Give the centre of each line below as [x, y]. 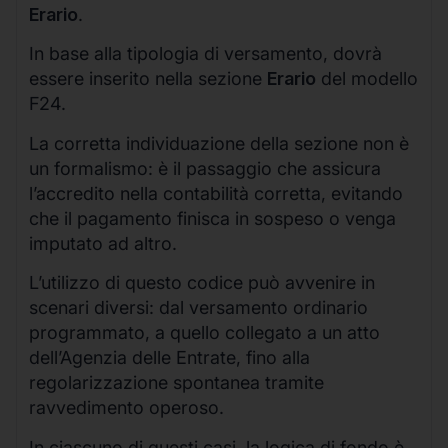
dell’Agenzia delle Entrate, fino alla [169, 358]
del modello [367, 79]
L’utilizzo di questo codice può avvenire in [202, 283]
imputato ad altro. [103, 243]
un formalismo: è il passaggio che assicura [205, 168]
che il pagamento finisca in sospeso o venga [212, 218]
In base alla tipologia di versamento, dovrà [205, 54]
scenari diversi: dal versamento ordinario [198, 308]
